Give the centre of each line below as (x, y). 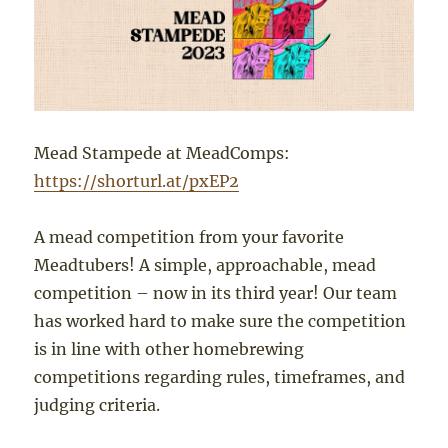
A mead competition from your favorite (189, 237)
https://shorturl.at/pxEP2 (137, 181)
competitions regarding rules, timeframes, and (220, 377)
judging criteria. (97, 405)
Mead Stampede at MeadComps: (162, 153)
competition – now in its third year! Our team (216, 293)
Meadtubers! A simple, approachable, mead (205, 265)
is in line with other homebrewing (169, 349)
